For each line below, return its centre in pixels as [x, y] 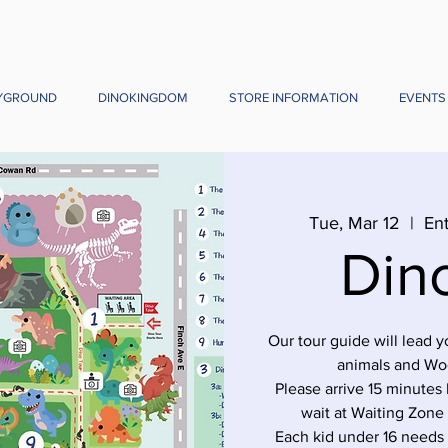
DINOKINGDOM [142, 97]
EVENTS [422, 97]
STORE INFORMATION [293, 97]
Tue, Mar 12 [354, 223]
